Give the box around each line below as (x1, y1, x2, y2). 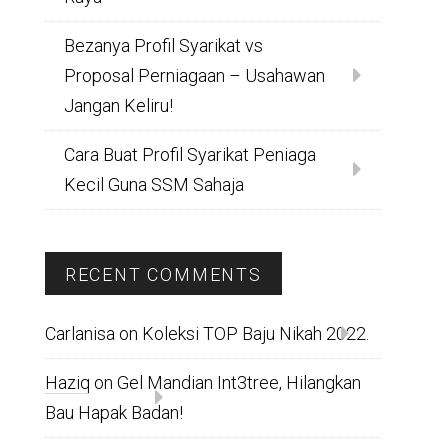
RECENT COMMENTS (64, 264, 262, 285)
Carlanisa (44, 323, 115, 344)
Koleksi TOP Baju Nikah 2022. (141, 323, 369, 344)
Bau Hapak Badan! (44, 402, 183, 423)
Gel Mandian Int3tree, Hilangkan (116, 372, 361, 393)
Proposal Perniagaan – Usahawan (63, 65, 325, 86)
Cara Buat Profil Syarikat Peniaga (63, 144, 316, 165)
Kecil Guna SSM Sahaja (63, 174, 244, 195)
